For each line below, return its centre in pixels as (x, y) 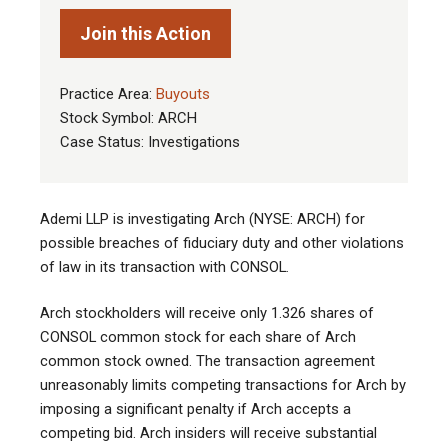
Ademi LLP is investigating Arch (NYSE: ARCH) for (202, 219)
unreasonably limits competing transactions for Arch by (223, 385)
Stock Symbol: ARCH (128, 118)
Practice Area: (108, 94)
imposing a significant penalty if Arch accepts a (195, 409)
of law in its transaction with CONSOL (163, 267)
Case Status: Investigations (150, 142)
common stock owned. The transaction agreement (207, 361)
